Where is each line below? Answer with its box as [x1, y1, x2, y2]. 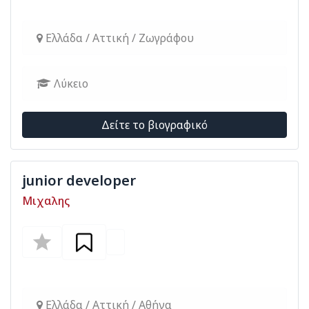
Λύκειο [51, 76, 88, 91]
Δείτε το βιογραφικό [101, 117, 208, 132]
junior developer [22, 171, 136, 190]
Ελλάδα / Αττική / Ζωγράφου [43, 30, 194, 46]
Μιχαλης [22, 193, 70, 208]
